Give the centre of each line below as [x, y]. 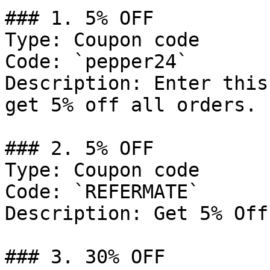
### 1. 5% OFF [79, 18]
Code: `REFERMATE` [102, 192]
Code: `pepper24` [96, 61]
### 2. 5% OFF [79, 148]
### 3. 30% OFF [85, 257]
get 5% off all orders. [131, 105]
